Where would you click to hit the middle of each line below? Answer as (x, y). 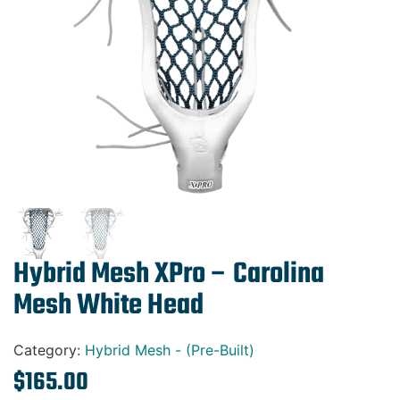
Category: (49, 350)
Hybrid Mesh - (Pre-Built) (170, 350)
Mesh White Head (108, 305)
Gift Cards (96, 15)
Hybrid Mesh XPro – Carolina (169, 274)
